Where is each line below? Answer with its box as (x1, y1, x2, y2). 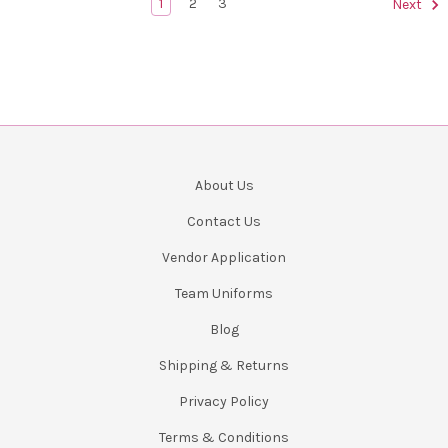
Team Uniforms (175, 284, 273, 302)
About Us (194, 176, 254, 194)
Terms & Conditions (159, 428, 289, 446)
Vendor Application (162, 248, 286, 266)
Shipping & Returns (159, 356, 289, 374)
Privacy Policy (179, 392, 269, 410)
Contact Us (187, 212, 261, 230)
